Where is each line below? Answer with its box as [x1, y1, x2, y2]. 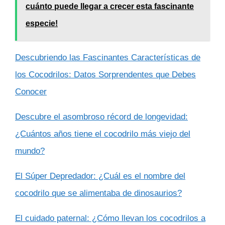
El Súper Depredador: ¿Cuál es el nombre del [15, 171, 185, 181]
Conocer [15, 87, 47, 97]
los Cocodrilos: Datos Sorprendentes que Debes [15, 70, 196, 80]
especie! [26, 19, 58, 28]
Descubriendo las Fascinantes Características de [15, 53, 200, 63]
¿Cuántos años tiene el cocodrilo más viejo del [15, 129, 190, 139]
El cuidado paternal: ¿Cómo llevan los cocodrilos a [15, 213, 205, 223]
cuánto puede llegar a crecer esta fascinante [26, 2, 194, 11]
